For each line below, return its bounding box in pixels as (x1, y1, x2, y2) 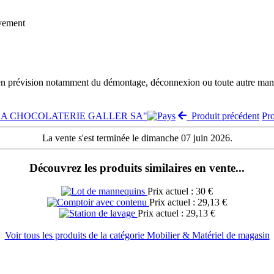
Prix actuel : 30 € (147, 186, 213, 197)
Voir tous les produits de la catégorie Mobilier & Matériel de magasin (4, 230, 270, 241)
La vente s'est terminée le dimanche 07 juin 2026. (42, 132, 232, 143)
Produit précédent (187, 110, 259, 121)
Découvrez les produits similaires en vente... (29, 161, 245, 174)
